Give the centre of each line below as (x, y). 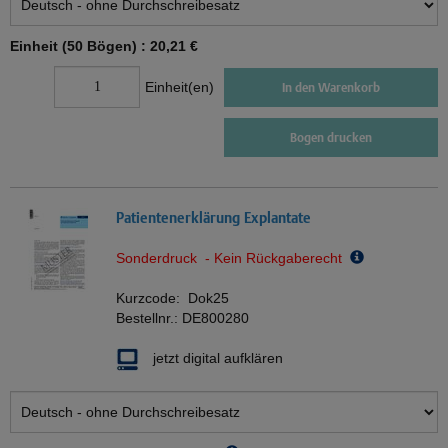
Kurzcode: (152, 298)
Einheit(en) (179, 87)
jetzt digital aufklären (218, 358)
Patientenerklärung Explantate (213, 218)
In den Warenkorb (331, 87)
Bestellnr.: (149, 318)
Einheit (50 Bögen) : (80, 46)
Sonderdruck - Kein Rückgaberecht (233, 258)
